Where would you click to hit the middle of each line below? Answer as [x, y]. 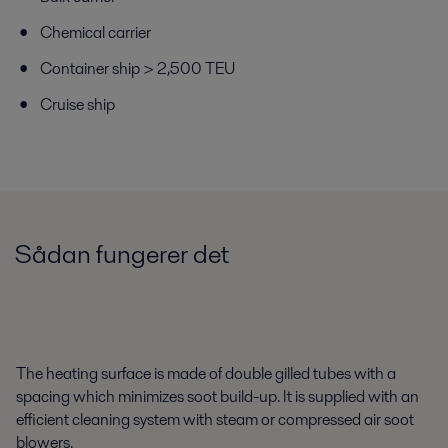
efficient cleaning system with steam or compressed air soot [215, 419]
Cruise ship [79, 104]
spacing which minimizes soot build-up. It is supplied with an [217, 396]
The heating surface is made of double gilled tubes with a [206, 373]
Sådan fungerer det [122, 254]
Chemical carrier [95, 32]
